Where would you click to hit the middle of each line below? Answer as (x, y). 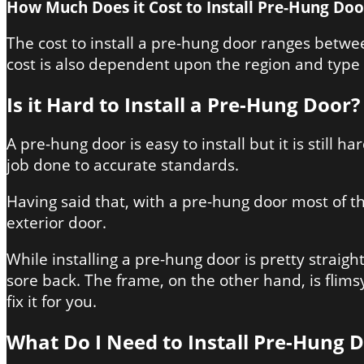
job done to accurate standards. (123, 165)
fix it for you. (52, 302)
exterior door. (56, 223)
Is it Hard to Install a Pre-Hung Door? (183, 104)
